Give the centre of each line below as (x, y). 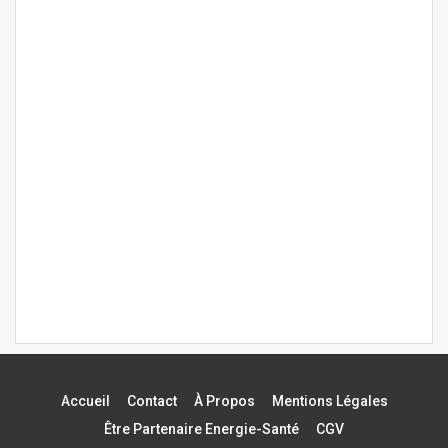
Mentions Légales (329, 400)
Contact (151, 400)
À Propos (224, 400)
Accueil (85, 400)
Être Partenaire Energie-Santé (201, 428)
